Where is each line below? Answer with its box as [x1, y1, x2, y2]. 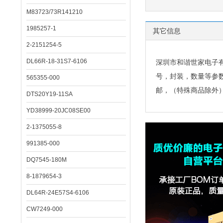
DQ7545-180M [26, 156, 67, 163]
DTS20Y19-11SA [26, 91, 73, 98]
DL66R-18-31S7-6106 [26, 58, 87, 65]
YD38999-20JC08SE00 [26, 107, 91, 114]
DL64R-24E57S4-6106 [26, 189, 89, 196]
